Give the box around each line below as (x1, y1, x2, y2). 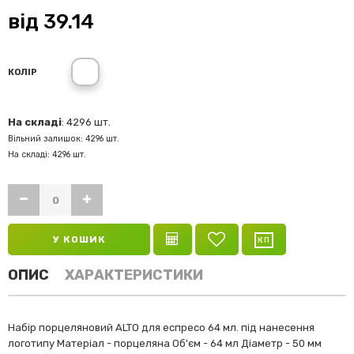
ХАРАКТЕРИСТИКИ (65, 266, 203, 284)
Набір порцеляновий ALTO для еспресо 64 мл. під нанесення (8, 322, 314, 333)
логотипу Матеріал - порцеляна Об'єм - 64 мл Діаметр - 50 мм (8, 337, 322, 349)
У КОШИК (52, 234, 106, 245)
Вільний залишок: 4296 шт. (8, 134, 119, 144)
